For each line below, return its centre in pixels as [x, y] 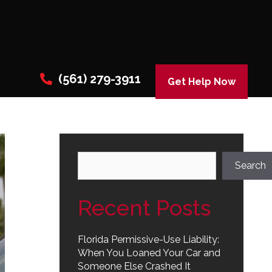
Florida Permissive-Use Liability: [148, 240]
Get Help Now [201, 82]
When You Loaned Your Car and [149, 253]
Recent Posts [144, 208]
